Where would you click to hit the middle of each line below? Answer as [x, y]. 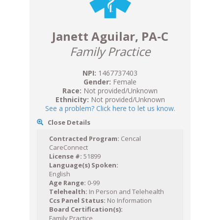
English [60, 174]
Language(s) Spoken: [84, 165]
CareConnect [69, 148]
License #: [66, 156]
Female [124, 82]
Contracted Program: [84, 139]
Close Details [68, 123]
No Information [129, 201]
